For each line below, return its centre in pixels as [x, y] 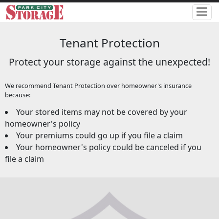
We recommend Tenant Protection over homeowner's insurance [98, 86]
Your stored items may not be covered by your [101, 112]
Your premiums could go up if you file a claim [99, 136]
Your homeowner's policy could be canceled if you [109, 147]
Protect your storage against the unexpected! [109, 62]
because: [17, 95]
